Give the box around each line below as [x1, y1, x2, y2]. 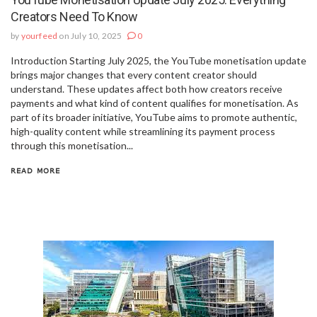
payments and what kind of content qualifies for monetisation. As [11, 96, 299, 109]
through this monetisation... [11, 139, 133, 151]
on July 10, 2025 [59, 30, 122, 41]
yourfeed [21, 30, 58, 41]
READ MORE [11, 166, 60, 175]
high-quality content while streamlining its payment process [11, 125, 275, 137]
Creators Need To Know [11, 8, 138, 24]
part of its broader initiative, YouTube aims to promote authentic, [11, 110, 297, 123]
